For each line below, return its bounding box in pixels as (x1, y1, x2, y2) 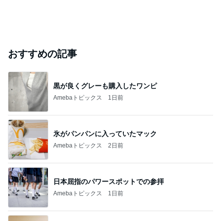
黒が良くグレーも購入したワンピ (53, 81, 157, 90)
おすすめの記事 (8, 48, 77, 59)
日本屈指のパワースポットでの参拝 (53, 177, 164, 185)
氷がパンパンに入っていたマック (53, 129, 157, 138)
